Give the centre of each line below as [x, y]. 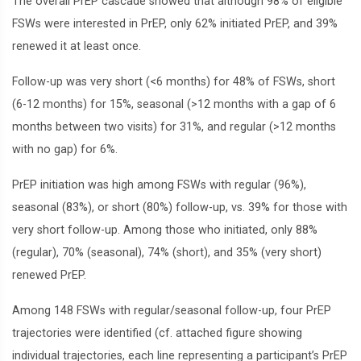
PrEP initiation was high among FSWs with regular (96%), [159, 185]
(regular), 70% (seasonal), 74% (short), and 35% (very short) [167, 253]
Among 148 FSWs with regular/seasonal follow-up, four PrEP [172, 311]
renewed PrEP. [49, 275]
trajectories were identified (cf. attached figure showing [157, 333]
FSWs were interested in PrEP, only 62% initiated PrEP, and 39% [175, 24]
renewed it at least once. [77, 46]
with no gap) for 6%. [65, 149]
